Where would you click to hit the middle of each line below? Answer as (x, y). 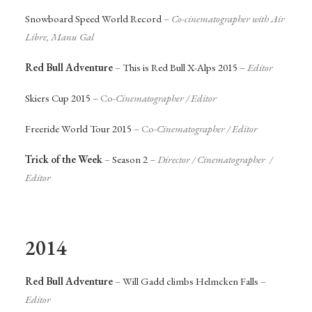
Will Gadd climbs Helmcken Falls (190, 281)
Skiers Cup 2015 (58, 98)
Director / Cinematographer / (215, 159)
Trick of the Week (64, 159)
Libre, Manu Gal (60, 37)
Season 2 (130, 159)
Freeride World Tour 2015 (78, 129)
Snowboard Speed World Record (93, 19)
